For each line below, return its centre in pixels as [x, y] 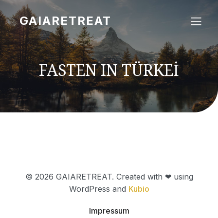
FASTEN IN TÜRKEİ [109, 70]
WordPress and [99, 189]
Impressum [109, 211]
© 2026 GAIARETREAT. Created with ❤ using [109, 177]
